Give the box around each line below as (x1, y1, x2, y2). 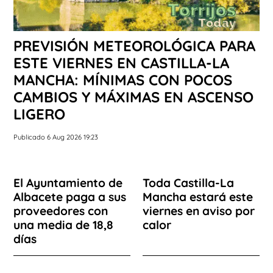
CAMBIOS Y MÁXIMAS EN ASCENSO (13, 88, 253, 107)
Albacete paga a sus (13, 190, 126, 205)
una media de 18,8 (13, 218, 113, 233)
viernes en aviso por (143, 204, 255, 219)
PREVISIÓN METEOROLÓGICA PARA (13, 37, 255, 55)
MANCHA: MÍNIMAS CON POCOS (13, 71, 232, 90)
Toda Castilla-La (143, 175, 234, 191)
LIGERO (13, 105, 65, 124)
